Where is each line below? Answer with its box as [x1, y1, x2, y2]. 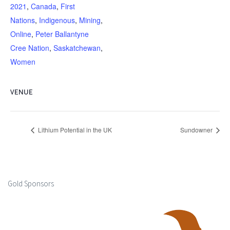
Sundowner [180, 125, 214, 135]
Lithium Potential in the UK [36, 125, 112, 135]
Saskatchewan [53, 43, 101, 53]
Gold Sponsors [8, 179, 54, 189]
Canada [31, 1, 56, 11]
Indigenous [39, 15, 75, 25]
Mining [79, 15, 101, 25]
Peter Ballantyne [35, 29, 89, 39]
